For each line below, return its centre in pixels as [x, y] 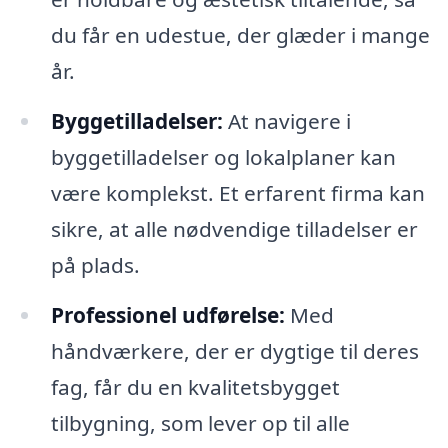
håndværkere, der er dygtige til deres [234, 350]
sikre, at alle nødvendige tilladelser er [234, 228]
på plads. [95, 264]
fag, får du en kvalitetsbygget [195, 386]
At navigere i [286, 120]
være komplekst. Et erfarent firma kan [237, 192]
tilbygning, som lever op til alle [200, 422]
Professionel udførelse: [167, 314]
